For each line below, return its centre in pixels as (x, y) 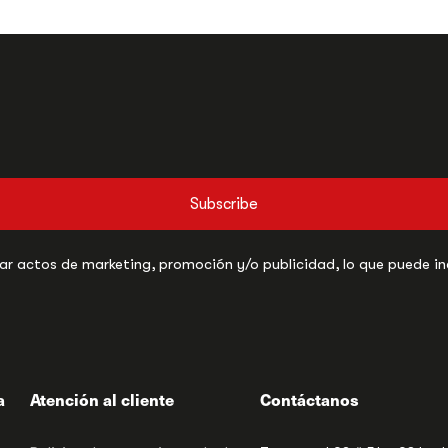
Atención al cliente (102, 399)
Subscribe (224, 204)
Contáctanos (309, 399)
